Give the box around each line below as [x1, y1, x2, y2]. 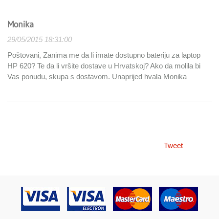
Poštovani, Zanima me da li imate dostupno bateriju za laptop [7, 50, 200, 59]
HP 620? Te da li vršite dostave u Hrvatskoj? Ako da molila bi [7, 61, 200, 70]
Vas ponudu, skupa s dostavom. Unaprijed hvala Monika [7, 72, 187, 81]
